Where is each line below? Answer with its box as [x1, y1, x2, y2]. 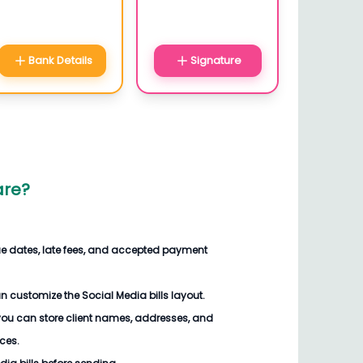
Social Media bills [82, 288, 169, 302]
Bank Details [28, 53, 92, 68]
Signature [190, 53, 241, 68]
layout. [169, 288, 205, 302]
